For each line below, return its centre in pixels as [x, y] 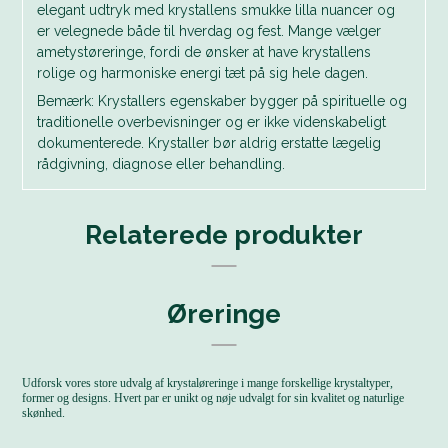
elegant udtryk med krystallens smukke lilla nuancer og [216, 10]
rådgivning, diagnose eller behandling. [161, 164]
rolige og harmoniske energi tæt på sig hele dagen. [203, 73]
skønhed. [44, 413]
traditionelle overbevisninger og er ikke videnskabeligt [212, 122]
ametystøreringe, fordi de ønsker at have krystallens [204, 52]
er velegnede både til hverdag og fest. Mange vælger [209, 31]
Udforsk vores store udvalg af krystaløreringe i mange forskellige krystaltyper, [208, 383]
